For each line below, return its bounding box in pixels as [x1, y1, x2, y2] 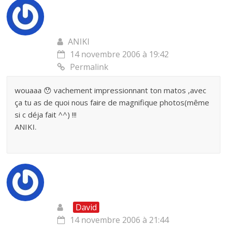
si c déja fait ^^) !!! [15, 109, 77, 120]
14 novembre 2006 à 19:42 [70, 49, 169, 60]
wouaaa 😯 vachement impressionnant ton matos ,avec [15, 85, 207, 95]
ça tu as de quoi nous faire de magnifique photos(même [15, 97, 210, 107]
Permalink [70, 61, 109, 72]
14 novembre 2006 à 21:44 [70, 214, 169, 225]
